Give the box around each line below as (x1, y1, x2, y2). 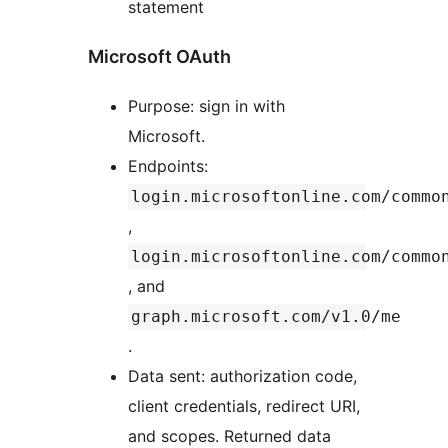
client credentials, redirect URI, (128, 396, 360, 417)
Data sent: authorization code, (128, 366, 357, 387)
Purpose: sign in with (128, 96, 285, 117)
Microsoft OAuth (88, 46, 231, 68)
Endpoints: (128, 156, 213, 177)
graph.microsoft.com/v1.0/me (131, 307, 401, 327)
